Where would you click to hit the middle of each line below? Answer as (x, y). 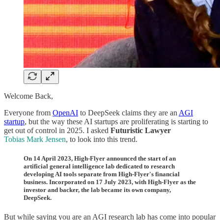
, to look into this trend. (102, 139)
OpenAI (65, 112)
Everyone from (28, 112)
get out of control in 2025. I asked (57, 130)
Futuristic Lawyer (141, 130)
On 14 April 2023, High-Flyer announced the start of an (100, 158)
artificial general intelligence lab (69, 166)
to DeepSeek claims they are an (128, 112)
